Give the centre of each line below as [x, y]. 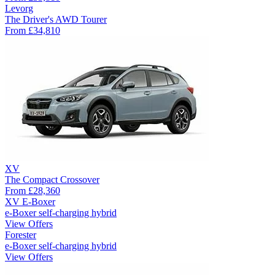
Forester [21, 234]
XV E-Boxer [30, 201]
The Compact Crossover [52, 179]
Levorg [19, 8]
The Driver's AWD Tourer [56, 19]
